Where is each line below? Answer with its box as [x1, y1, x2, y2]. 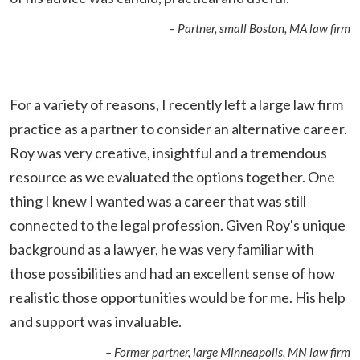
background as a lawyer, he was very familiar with [10, 239, 314, 258]
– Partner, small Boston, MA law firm [169, 20, 350, 35]
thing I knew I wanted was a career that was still [10, 191, 306, 210]
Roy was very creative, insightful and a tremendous [10, 143, 327, 162]
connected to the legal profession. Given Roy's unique [10, 215, 346, 234]
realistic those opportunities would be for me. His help [10, 288, 346, 306]
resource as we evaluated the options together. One [10, 167, 335, 186]
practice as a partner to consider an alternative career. [10, 119, 347, 137]
